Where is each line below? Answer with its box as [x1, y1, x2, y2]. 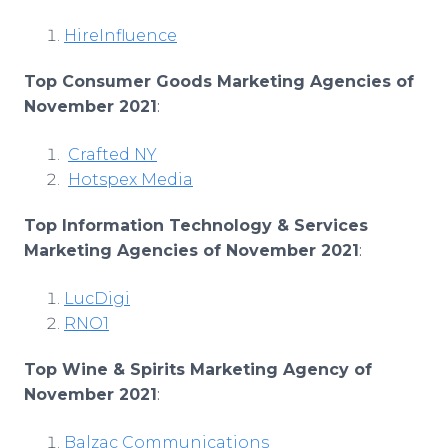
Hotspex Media [68, 170, 193, 189]
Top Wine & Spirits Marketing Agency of [24, 360, 372, 379]
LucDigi [64, 289, 130, 308]
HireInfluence [64, 26, 177, 45]
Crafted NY [68, 145, 157, 164]
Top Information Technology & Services [24, 216, 368, 235]
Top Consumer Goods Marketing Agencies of [24, 72, 414, 91]
